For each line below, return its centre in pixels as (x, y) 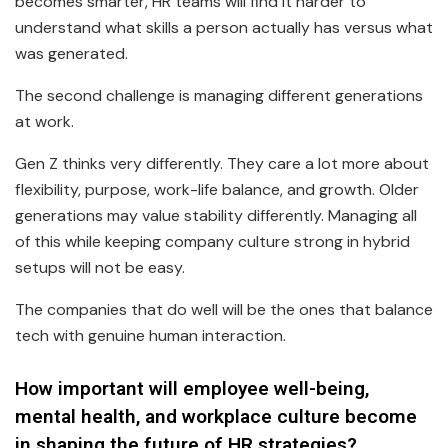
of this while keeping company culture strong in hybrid (212, 242)
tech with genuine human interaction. (150, 336)
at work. (44, 122)
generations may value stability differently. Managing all (216, 216)
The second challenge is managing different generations (219, 96)
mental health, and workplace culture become (216, 416)
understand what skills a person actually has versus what (224, 28)
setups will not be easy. (100, 268)
